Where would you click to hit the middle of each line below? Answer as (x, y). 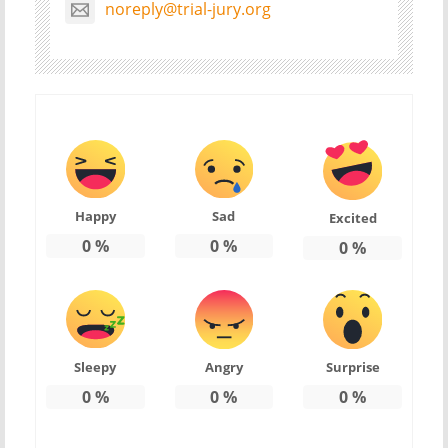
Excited (352, 218)
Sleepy (95, 367)
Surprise (352, 367)
